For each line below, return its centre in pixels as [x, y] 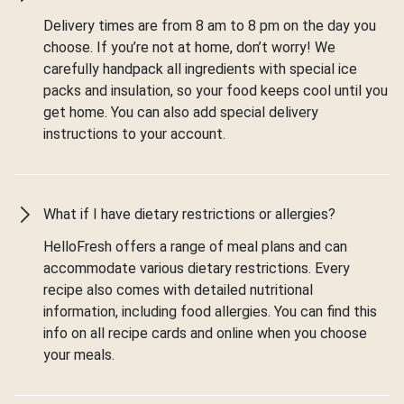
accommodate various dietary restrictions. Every [197, 269]
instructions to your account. [134, 134]
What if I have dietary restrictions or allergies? [189, 215]
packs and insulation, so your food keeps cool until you [216, 91]
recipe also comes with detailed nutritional [178, 290]
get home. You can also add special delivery [181, 113]
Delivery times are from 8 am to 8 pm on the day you [210, 26]
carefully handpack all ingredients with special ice [200, 69]
